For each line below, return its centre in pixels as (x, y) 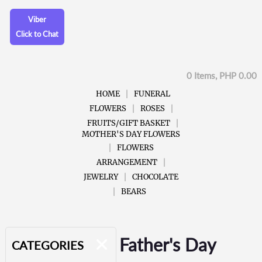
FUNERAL (152, 94)
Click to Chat (37, 34)
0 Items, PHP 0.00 (221, 75)
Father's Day (167, 244)
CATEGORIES (47, 245)
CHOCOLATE (155, 177)
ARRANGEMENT (127, 162)
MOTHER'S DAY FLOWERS (131, 134)
